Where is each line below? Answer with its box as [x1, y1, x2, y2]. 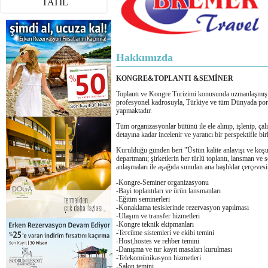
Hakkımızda [116, 51, 173, 63]
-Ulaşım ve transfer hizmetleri [116, 212, 200, 220]
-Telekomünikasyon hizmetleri [116, 254, 201, 262]
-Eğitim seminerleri [116, 195, 170, 203]
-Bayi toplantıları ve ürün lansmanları [116, 187, 221, 195]
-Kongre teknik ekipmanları [116, 220, 194, 229]
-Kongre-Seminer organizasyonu [116, 178, 209, 187]
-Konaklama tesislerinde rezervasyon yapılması [116, 203, 249, 212]
